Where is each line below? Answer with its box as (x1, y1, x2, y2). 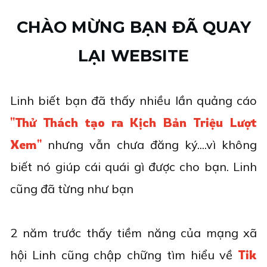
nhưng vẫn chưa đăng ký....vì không (42, 137, 257, 152)
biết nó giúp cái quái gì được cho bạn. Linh (10, 159, 257, 174)
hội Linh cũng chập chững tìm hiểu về (10, 247, 238, 262)
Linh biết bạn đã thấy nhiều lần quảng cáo (10, 93, 257, 108)
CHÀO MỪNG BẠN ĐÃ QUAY (16, 17, 251, 37)
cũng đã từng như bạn (10, 181, 133, 196)
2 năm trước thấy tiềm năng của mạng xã (10, 225, 257, 240)
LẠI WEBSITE (78, 46, 189, 66)
